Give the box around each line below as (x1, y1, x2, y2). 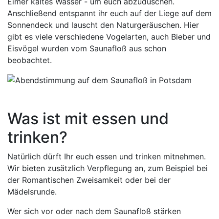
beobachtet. (7, 55, 52, 65)
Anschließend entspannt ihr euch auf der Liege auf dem (7, 8, 212, 18)
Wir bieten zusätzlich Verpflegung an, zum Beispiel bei (7, 163, 208, 174)
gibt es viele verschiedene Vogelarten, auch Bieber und (7, 31, 211, 42)
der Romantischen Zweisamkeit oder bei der (7, 175, 171, 185)
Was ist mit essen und (7, 109, 169, 129)
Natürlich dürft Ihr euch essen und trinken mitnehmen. (7, 152, 206, 162)
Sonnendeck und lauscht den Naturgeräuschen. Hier (7, 20, 199, 30)
